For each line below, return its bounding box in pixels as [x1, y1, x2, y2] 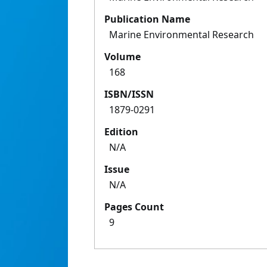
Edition [104, 125, 138, 139]
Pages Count [104, 200, 164, 214]
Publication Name [104, 13, 190, 26]
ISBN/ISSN [104, 88, 154, 101]
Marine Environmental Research [109, 28, 254, 42]
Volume [104, 50, 141, 64]
